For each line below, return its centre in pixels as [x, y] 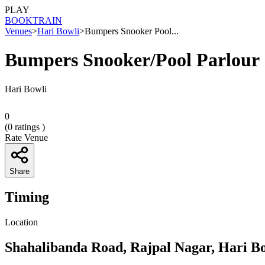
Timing [27, 197]
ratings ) [29, 127]
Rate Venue [26, 137]
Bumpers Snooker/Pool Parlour [132, 60]
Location [21, 222]
